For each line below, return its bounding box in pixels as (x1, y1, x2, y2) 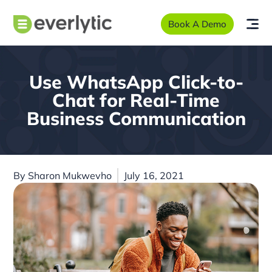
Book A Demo (168, 18, 227, 30)
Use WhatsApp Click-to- (29, 70, 243, 93)
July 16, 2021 (124, 169, 185, 182)
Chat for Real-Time (52, 89, 220, 112)
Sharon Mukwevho (28, 169, 112, 182)
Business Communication (26, 107, 246, 130)
